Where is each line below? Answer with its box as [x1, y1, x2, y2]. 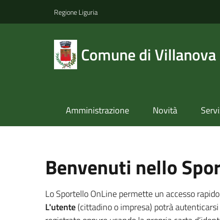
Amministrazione [65, 104, 129, 117]
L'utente [45, 200, 76, 214]
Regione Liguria [54, 6, 98, 17]
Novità [152, 104, 177, 117]
